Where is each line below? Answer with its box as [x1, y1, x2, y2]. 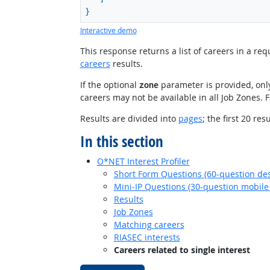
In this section [80, 131, 163, 152]
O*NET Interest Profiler [96, 155, 190, 167]
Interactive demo [80, 25, 137, 36]
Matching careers [113, 218, 184, 230]
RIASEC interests [113, 231, 180, 243]
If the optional [80, 78, 139, 90]
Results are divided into [80, 112, 178, 124]
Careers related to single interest [113, 243, 250, 256]
